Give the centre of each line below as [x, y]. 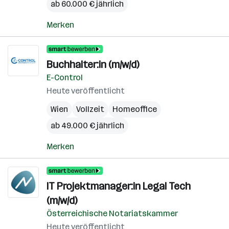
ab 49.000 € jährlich [87, 125]
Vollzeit [90, 109]
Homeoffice [135, 109]
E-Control [65, 77]
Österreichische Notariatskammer [112, 213]
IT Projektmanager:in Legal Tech [119, 186]
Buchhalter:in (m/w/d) [93, 64]
